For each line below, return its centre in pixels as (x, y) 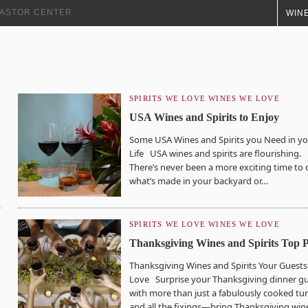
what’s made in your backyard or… (199, 181)
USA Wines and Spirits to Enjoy (204, 117)
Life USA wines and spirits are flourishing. (215, 153)
